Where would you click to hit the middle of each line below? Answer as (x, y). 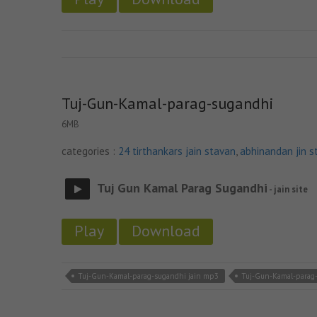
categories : (90, 151)
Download (166, 231)
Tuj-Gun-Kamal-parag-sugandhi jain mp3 (148, 276)
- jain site (288, 189)
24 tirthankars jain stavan (177, 151)
